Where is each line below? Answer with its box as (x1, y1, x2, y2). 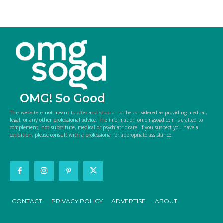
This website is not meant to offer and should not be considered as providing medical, (10, 109, 207, 116)
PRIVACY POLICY (51, 197, 103, 205)
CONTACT (12, 197, 42, 205)
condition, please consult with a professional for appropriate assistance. (10, 131, 173, 138)
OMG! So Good (20, 91, 105, 105)
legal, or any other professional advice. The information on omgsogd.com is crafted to (10, 116, 203, 123)
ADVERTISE (111, 197, 146, 205)
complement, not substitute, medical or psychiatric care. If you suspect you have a (10, 123, 198, 131)
